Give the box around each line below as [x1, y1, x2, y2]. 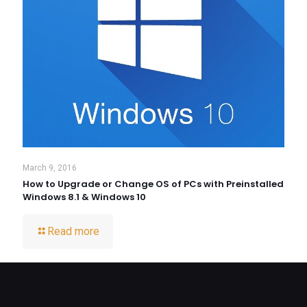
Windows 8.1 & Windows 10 [23, 190, 146, 204]
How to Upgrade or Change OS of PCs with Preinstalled [23, 177, 284, 191]
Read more [47, 224, 99, 238]
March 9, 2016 [23, 162, 77, 173]
